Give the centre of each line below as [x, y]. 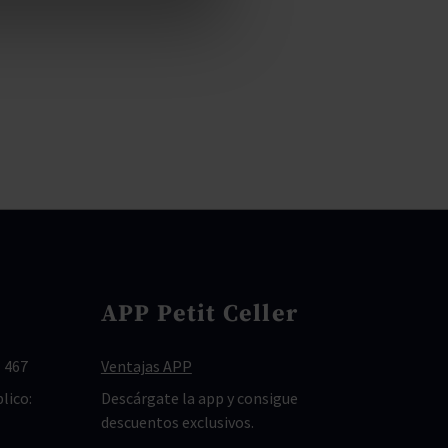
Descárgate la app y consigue [199, 398]
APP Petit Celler [199, 314]
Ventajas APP [146, 366]
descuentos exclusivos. [177, 422]
